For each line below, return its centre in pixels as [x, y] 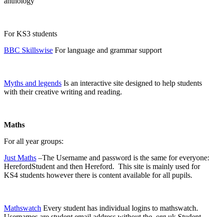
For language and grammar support [108, 50]
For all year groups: [35, 141]
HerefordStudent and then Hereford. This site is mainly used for [102, 167]
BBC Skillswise [28, 50]
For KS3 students [31, 34]
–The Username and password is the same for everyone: [123, 158]
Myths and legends [33, 83]
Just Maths [20, 158]
